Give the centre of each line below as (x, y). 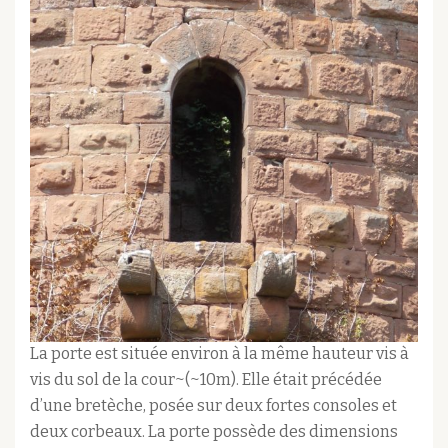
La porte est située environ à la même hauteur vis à (219, 354)
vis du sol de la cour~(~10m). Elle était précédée (206, 380)
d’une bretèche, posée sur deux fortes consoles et (213, 406)
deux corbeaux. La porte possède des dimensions (214, 432)
